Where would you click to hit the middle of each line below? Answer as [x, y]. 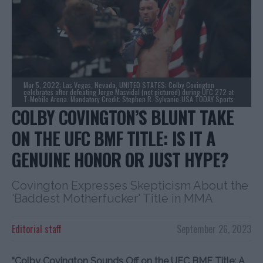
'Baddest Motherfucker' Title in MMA [112, 198]
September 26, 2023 [214, 229]
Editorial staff [37, 229]
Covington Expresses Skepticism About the [130, 185]
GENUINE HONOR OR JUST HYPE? [120, 159]
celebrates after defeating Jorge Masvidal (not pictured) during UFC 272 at [129, 92]
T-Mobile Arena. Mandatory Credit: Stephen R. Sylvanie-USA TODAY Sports [129, 99]
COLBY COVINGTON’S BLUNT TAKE [123, 117]
